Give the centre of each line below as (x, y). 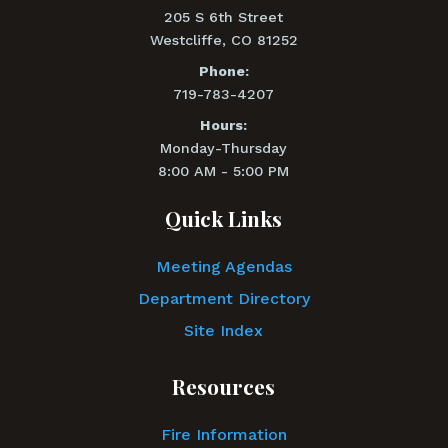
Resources (224, 385)
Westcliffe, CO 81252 (223, 39)
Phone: (223, 70)
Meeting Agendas (223, 266)
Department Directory (223, 298)
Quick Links (224, 218)
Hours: (224, 124)
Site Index (224, 330)
